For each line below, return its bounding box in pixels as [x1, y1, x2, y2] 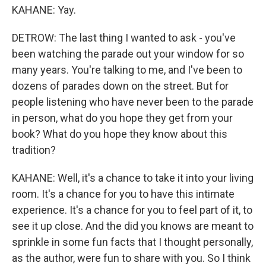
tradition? [12, 144, 56, 156]
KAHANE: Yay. [12, 4, 76, 16]
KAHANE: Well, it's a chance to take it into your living [12, 172, 254, 184]
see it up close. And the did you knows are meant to [12, 220, 254, 232]
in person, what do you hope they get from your [12, 112, 233, 124]
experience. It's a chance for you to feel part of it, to [12, 204, 252, 216]
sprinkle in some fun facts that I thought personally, [12, 236, 253, 248]
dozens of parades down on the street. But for [12, 80, 229, 92]
